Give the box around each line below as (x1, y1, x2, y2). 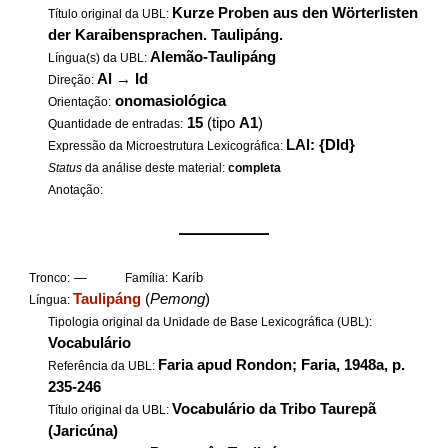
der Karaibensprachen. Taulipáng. (48, 27, 284, 43)
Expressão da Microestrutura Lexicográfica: (48, 139, 287, 153)
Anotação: (48, 183, 104, 197)
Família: (125, 271, 169, 285)
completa (228, 161, 282, 175)
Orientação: (48, 95, 112, 109)
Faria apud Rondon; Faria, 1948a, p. (158, 357, 406, 373)
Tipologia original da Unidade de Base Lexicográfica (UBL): (48, 315, 373, 329)
